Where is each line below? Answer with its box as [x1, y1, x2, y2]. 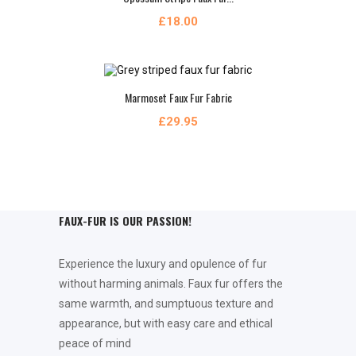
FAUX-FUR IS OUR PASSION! [59, 211, 192, 229]
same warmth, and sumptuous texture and [59, 296, 274, 310]
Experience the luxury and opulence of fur [59, 257, 268, 270]
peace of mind [59, 336, 132, 350]
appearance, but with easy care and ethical [59, 316, 273, 330]
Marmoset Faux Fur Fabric [124, 88, 232, 106]
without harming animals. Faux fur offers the [59, 277, 284, 290]
